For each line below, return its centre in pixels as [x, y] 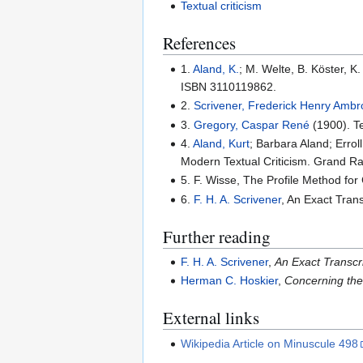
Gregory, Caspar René [252, 124]
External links [211, 318]
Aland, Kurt [222, 143]
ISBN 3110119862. [229, 86]
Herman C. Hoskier [230, 281]
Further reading [217, 236]
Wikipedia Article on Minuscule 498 [270, 343]
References [199, 43]
